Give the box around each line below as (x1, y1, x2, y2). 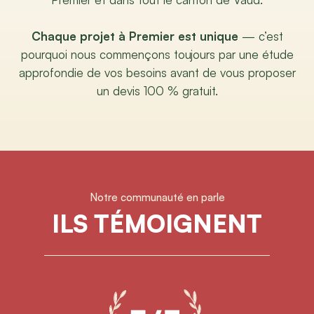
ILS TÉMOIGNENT (52, 208, 262, 239)
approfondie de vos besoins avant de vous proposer (18, 65, 296, 81)
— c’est (238, 29, 283, 44)
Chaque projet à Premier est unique (31, 29, 238, 44)
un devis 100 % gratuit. (96, 83, 218, 99)
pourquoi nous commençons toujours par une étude (20, 47, 294, 62)
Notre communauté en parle (89, 191, 225, 205)
